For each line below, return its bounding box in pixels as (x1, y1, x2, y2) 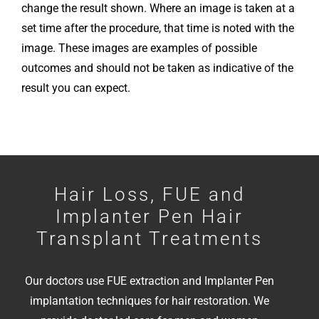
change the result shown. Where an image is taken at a (21, 1, 295, 16)
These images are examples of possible (58, 41, 257, 56)
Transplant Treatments (36, 228, 263, 250)
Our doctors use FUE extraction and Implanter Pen (25, 274, 274, 288)
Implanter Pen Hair (56, 206, 244, 228)
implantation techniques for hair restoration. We (30, 294, 269, 308)
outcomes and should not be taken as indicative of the (21, 61, 293, 75)
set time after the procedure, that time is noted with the (21, 21, 294, 36)
